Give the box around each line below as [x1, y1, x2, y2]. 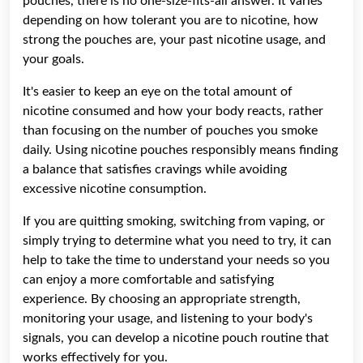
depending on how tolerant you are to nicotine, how [23, 13, 318, 27]
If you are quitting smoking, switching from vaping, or [23, 214, 325, 228]
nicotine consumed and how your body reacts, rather [23, 104, 323, 117]
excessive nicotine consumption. [23, 181, 207, 195]
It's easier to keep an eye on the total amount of [23, 84, 293, 98]
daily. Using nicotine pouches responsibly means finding [23, 143, 338, 156]
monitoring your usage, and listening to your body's [23, 311, 313, 325]
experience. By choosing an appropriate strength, [23, 292, 301, 305]
